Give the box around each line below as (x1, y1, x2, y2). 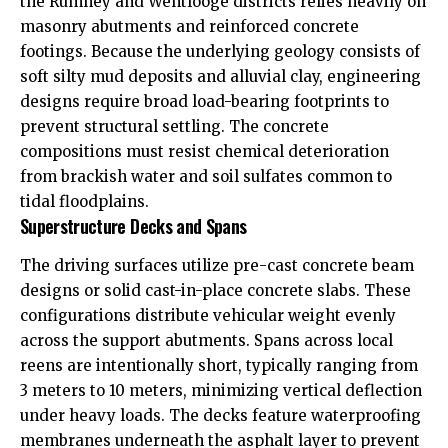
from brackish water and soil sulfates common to (20, 167, 392, 187)
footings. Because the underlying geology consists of (20, 42, 420, 62)
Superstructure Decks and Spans (20, 213, 247, 240)
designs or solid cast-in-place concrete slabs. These (20, 280, 411, 300)
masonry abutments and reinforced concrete (20, 17, 359, 37)
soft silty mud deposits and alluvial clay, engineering (20, 67, 421, 87)
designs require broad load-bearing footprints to (20, 92, 389, 112)
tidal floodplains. (20, 192, 149, 212)
